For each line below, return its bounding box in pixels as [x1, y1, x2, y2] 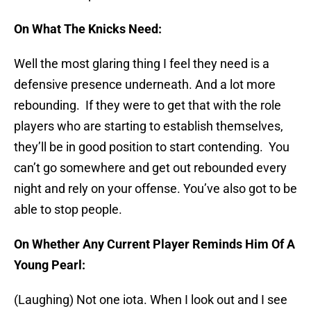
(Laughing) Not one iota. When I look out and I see [14, 292, 287, 308]
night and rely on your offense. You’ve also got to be [14, 181, 297, 196]
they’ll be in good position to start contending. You [14, 140, 289, 155]
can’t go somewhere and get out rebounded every [14, 160, 287, 176]
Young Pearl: [14, 258, 85, 273]
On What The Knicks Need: [14, 22, 162, 37]
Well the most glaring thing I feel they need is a [14, 56, 269, 72]
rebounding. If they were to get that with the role [14, 98, 281, 113]
